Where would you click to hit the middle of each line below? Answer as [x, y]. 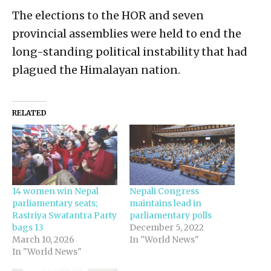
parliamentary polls [171, 215]
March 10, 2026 [43, 239]
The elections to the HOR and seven [108, 16]
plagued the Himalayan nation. [96, 70]
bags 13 [28, 227]
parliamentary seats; [55, 203]
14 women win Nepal [55, 191]
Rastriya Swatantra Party [64, 215]
